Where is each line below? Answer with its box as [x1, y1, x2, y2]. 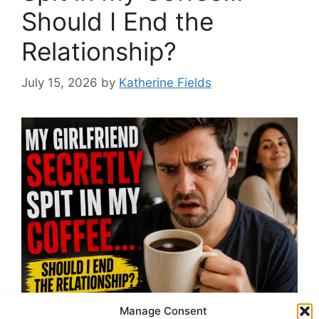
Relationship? [21, 36, 177, 66]
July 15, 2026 [21, 75, 98, 90]
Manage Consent [119, 304, 207, 318]
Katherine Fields [119, 75, 211, 90]
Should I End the [21, 6, 214, 36]
